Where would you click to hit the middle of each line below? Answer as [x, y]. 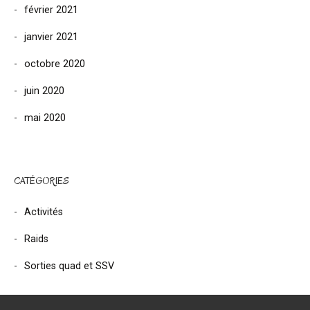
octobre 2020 [55, 64]
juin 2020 [44, 91]
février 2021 [51, 10]
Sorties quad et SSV [69, 266]
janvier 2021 [51, 37]
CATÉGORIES [41, 181]
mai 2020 [45, 118]
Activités [44, 212]
